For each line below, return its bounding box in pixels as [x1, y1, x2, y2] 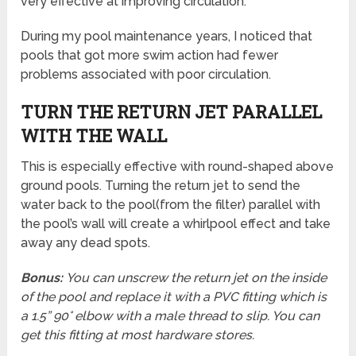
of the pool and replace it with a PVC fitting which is [21, 289, 327, 305]
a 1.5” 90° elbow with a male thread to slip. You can [21, 308, 320, 324]
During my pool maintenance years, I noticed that [21, 29, 313, 44]
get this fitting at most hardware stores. [21, 327, 255, 343]
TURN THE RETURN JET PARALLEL [21, 100, 323, 124]
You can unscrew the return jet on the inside [66, 270, 327, 286]
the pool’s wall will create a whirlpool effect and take [21, 216, 331, 232]
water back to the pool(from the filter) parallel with [21, 197, 321, 213]
